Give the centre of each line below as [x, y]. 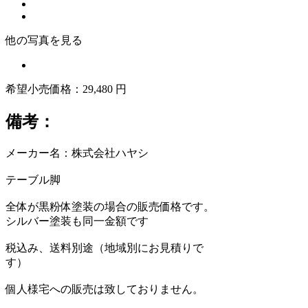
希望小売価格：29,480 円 [66, 89]
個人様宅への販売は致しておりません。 [104, 289]
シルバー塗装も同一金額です [77, 221]
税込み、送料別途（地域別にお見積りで [104, 247]
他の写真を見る [44, 40]
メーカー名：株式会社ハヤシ [77, 153]
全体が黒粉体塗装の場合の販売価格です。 [110, 206]
